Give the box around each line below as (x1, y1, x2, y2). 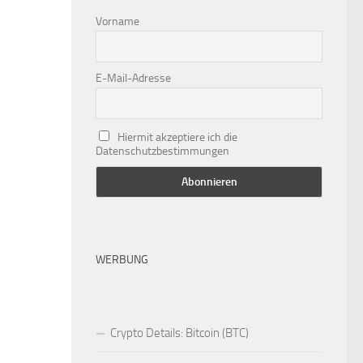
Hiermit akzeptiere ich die (117, 130, 237, 144)
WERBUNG (96, 253, 148, 267)
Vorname (96, 14, 139, 28)
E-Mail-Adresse (96, 70, 171, 85)
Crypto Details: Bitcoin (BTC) (110, 326, 249, 341)
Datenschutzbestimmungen (96, 143, 229, 158)
